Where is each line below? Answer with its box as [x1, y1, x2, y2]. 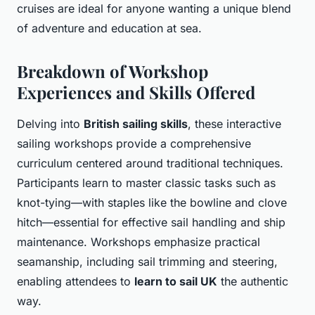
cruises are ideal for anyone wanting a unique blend [17, 1, 291, 16]
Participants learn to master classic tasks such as [17, 176, 276, 191]
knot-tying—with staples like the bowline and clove [17, 195, 287, 210]
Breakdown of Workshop [17, 60, 208, 83]
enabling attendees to [17, 274, 134, 289]
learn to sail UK [134, 274, 217, 289]
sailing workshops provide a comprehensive [17, 136, 251, 151]
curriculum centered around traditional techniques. [17, 156, 283, 171]
